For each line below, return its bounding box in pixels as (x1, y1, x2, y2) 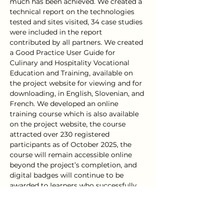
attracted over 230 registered (10, 130, 111, 139)
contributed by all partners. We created (10, 38, 145, 47)
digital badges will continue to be (10, 171, 126, 180)
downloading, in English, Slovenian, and (10, 89, 146, 98)
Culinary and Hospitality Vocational (10, 58, 131, 67)
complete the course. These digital (10, 191, 129, 200)
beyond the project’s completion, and (10, 161, 139, 169)
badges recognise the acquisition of (10, 201, 133, 210)
